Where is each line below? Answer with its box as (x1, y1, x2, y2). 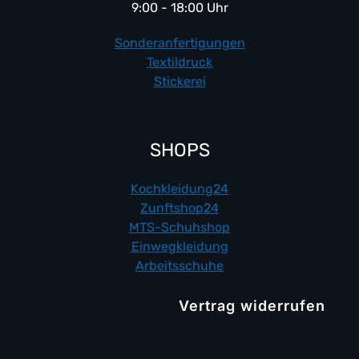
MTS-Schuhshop (129, 219, 230, 235)
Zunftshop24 (140, 200, 219, 216)
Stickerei (153, 73, 206, 89)
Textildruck (147, 54, 212, 70)
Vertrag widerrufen (179, 296, 325, 314)
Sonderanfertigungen (114, 34, 245, 50)
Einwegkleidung (131, 238, 228, 254)
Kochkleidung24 (131, 180, 228, 196)
